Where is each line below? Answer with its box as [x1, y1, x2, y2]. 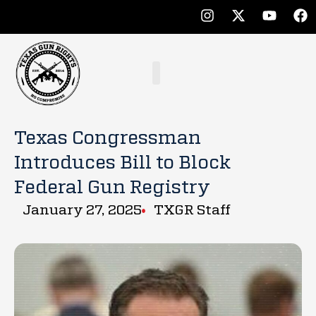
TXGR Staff [153, 203, 231, 217]
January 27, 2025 [22, 203, 142, 217]
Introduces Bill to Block [14, 154, 231, 173]
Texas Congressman [14, 129, 201, 148]
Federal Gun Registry [14, 178, 210, 197]
